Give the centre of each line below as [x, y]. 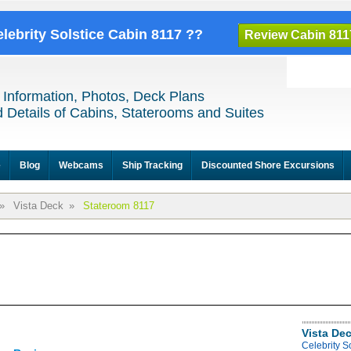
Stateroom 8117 [119, 206]
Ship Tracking [152, 165]
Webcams [81, 165]
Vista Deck [38, 206]
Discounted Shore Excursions [268, 165]
